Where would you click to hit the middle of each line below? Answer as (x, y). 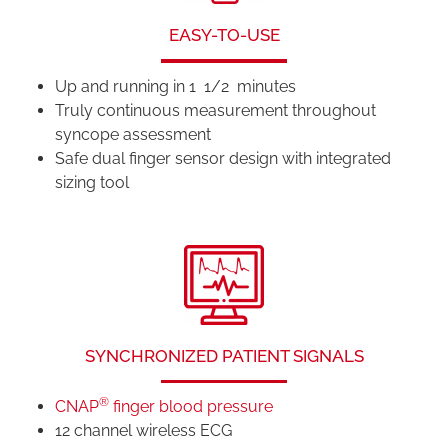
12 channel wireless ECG (143, 431)
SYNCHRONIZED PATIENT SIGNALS (224, 355)
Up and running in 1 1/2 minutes (175, 86)
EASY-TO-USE (224, 35)
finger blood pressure (191, 407)
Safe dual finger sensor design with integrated (223, 158)
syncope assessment (133, 134)
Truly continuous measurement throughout (215, 110)
